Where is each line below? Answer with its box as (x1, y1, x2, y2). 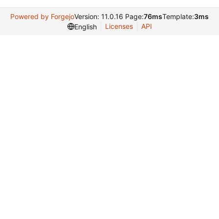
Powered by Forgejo (10, 12, 74, 21)
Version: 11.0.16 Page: (74, 12, 144, 21)
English (74, 22, 97, 31)
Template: (162, 12, 194, 21)
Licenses (105, 22, 133, 30)
